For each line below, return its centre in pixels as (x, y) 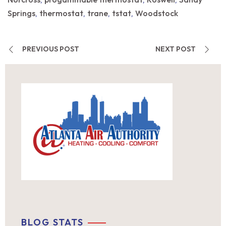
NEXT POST (176, 49)
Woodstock (157, 13)
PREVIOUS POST (51, 49)
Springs (21, 13)
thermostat (61, 13)
